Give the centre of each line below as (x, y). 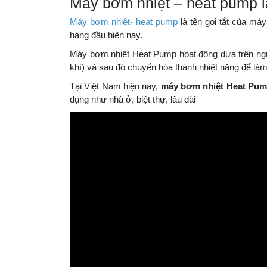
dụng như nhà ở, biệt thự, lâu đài (133, 81)
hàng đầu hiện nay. (106, 17)
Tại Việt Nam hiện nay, (115, 68)
